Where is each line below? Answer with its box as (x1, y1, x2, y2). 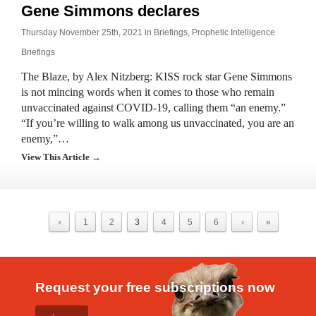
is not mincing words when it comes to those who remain (21, 86, 274, 98)
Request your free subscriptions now (35, 280, 275, 295)
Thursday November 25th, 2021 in (21, 28, 154, 37)
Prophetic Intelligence (192, 28, 275, 37)
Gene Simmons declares (21, 2, 200, 20)
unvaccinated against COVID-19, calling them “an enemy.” (21, 102, 286, 114)
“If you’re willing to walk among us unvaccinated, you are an (21, 117, 294, 129)
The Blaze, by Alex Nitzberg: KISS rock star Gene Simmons (21, 71, 292, 83)
